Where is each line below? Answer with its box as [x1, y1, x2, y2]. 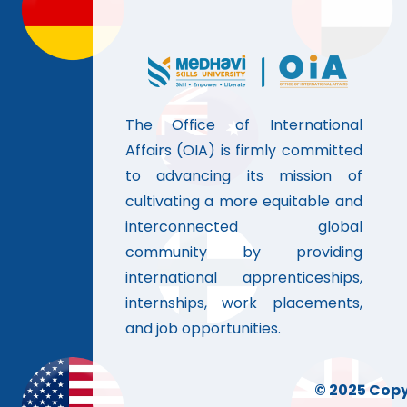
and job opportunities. [124, 318, 281, 340]
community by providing [124, 242, 362, 263]
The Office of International [124, 114, 362, 136]
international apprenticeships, [124, 267, 362, 289]
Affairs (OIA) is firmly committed [124, 140, 362, 162]
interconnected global [124, 216, 362, 238]
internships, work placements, [124, 293, 362, 314]
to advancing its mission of [124, 165, 362, 187]
